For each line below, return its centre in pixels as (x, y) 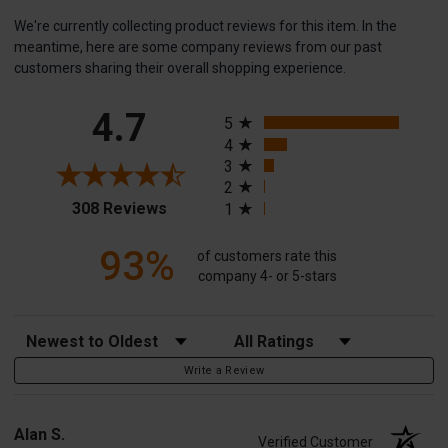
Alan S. (39, 434)
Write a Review (224, 370)
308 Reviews (119, 208)
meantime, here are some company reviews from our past (198, 46)
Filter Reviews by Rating (295, 334)
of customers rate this (267, 256)
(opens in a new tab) (236, 205)
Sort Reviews (54, 334)
